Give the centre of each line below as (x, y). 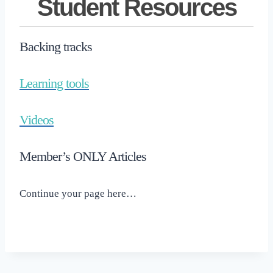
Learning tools (54, 83)
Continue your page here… (78, 193)
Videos (37, 119)
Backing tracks (56, 46)
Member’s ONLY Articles (83, 156)
